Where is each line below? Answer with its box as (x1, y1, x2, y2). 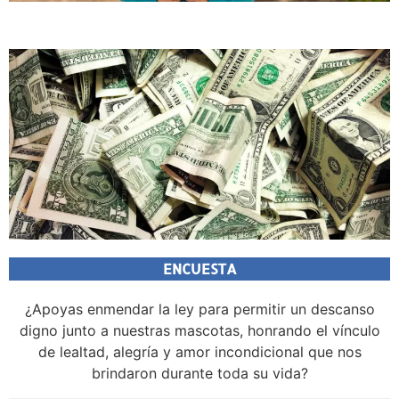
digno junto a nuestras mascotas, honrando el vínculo (19, 322, 380, 340)
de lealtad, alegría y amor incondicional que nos (37, 343, 362, 362)
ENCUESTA (162, 259, 237, 279)
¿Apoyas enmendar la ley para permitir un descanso (24, 300, 375, 319)
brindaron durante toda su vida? (91, 364, 308, 383)
